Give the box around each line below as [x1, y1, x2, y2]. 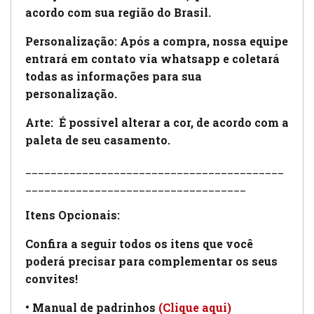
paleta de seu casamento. [25, 132, 170, 147]
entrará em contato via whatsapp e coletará [25, 50, 280, 66]
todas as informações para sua [25, 68, 202, 83]
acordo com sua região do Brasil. [25, 4, 211, 20]
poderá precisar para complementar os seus [25, 253, 278, 268]
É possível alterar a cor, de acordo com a [56, 114, 289, 130]
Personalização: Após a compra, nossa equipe [25, 33, 288, 48]
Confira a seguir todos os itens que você [25, 235, 253, 251]
